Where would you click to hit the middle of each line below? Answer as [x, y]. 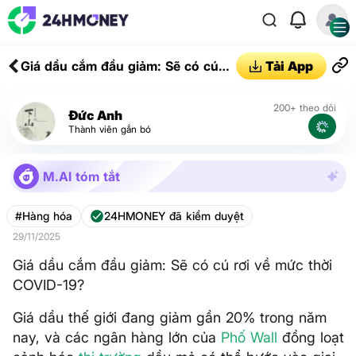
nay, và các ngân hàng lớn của [117, 337]
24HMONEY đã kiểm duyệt [174, 216]
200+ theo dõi [305, 108]
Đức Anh [95, 115]
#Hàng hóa [44, 216]
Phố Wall [249, 337]
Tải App [289, 66]
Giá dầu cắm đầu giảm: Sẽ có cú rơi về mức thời [172, 265]
